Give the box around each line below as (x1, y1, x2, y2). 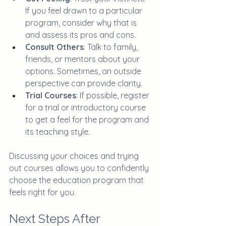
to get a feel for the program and (25, 114, 151, 125)
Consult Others (25, 41, 84, 52)
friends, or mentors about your (25, 53, 142, 64)
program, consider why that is (25, 17, 139, 28)
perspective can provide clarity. (25, 78, 142, 88)
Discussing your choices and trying (9, 150, 141, 161)
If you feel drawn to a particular (25, 5, 144, 16)
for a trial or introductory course (25, 102, 148, 112)
